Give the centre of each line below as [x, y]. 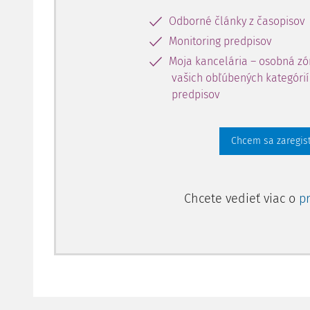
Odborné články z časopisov [237, 21]
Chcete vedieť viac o [241, 199]
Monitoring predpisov [220, 41]
